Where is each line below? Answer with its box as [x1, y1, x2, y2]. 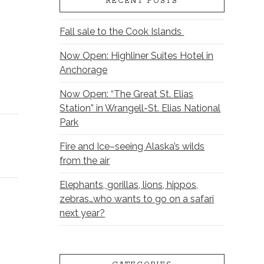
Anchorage [60, 64, 108, 76]
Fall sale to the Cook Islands [60, 26, 184, 38]
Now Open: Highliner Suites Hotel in [60, 50, 214, 62]
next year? [60, 207, 105, 219]
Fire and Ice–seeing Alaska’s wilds [60, 141, 205, 153]
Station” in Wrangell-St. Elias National [60, 103, 221, 114]
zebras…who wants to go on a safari [60, 193, 214, 205]
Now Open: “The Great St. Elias [60, 88, 194, 100]
